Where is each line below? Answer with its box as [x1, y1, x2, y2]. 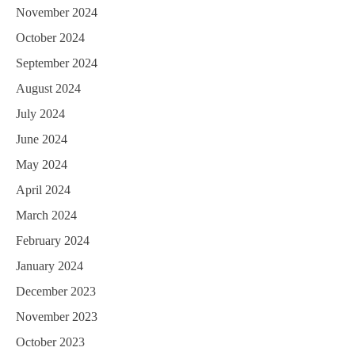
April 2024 [16, 183, 71, 197]
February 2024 [16, 234, 90, 248]
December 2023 [16, 284, 96, 299]
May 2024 [16, 158, 67, 172]
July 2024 [16, 107, 65, 121]
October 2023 [16, 335, 85, 349]
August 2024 [16, 82, 81, 96]
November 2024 [16, 6, 97, 20]
